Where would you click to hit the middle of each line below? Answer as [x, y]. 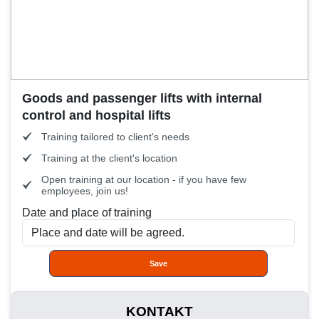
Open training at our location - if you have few [144, 179]
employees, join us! [85, 191]
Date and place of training [87, 213]
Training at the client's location [109, 158]
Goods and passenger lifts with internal [142, 98]
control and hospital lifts [96, 115]
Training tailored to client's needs [115, 137]
